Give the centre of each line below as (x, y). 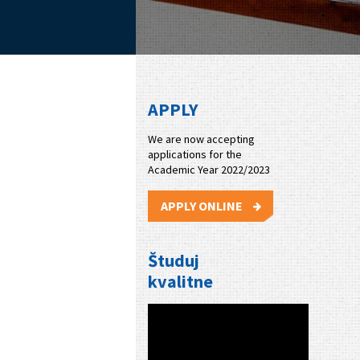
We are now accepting (202, 139)
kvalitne (181, 281)
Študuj (174, 260)
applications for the (195, 154)
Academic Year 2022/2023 (209, 169)
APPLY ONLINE (203, 205)
